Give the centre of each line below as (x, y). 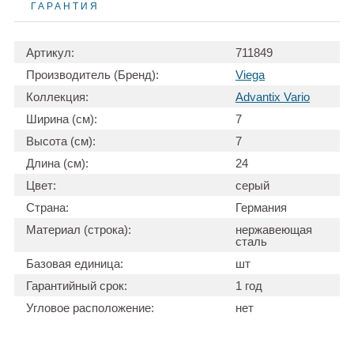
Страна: (47, 208)
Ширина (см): (62, 119)
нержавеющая (274, 230)
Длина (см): (57, 164)
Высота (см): (61, 141)
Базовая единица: (75, 264)
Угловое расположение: (90, 308)
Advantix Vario (273, 97)
